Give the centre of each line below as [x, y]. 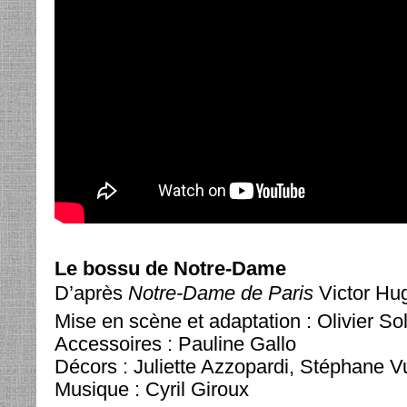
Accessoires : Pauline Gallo [175, 344]
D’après [91, 293]
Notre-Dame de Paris [223, 293]
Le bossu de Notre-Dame [170, 268]
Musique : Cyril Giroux [152, 389]
